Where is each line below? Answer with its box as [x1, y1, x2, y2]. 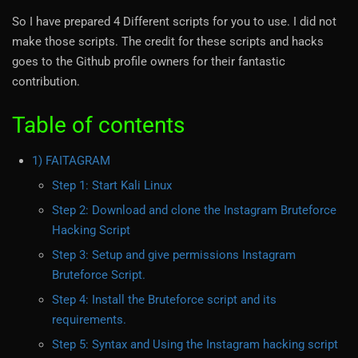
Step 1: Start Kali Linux [52, 178, 172, 193]
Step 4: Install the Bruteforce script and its [52, 292, 276, 308]
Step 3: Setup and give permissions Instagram [52, 248, 296, 263]
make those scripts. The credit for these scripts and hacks [12, 34, 324, 50]
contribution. [12, 74, 80, 89]
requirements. [52, 312, 126, 328]
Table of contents [12, 112, 185, 139]
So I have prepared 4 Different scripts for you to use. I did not [12, 14, 336, 30]
